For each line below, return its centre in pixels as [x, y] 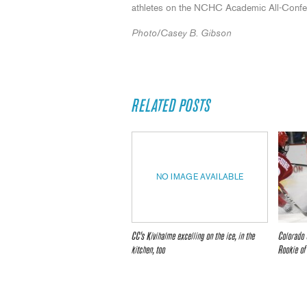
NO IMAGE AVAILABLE [200, 177]
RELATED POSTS [171, 106]
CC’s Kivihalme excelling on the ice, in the [193, 236]
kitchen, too [148, 250]
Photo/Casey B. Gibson [182, 34]
